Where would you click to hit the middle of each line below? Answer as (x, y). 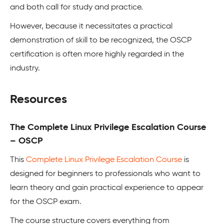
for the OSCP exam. (46, 202)
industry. (25, 68)
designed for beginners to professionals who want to (105, 174)
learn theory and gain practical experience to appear (107, 188)
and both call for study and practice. (76, 7)
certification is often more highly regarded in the (97, 54)
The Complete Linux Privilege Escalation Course (108, 127)
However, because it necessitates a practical (91, 26)
